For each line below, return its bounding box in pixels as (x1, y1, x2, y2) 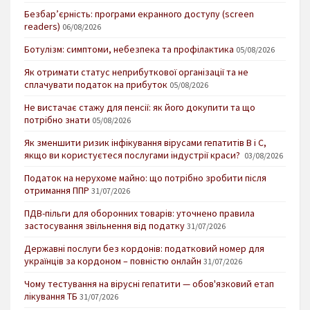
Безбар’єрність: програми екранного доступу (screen (24, 7, 254, 20)
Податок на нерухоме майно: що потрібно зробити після (24, 171, 266, 184)
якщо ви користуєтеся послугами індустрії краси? (24, 148, 242, 161)
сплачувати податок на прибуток (24, 77, 167, 91)
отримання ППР (24, 183, 89, 197)
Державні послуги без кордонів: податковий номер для (24, 241, 264, 255)
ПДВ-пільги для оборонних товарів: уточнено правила (24, 206, 255, 219)
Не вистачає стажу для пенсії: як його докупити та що (24, 100, 255, 113)
